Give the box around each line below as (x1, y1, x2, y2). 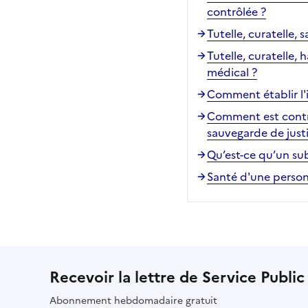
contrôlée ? (207, 3, 266, 20)
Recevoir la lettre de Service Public (49, 265, 305, 289)
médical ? (207, 63, 257, 80)
